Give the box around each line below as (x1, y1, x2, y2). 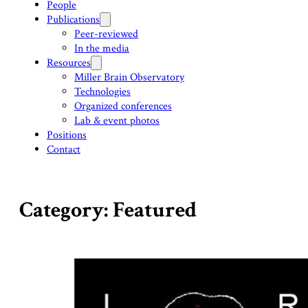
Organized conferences (74, 99, 172, 113)
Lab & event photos (74, 113, 159, 128)
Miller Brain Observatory (74, 70, 184, 85)
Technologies (74, 85, 131, 99)
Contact (47, 142, 80, 157)
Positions (47, 128, 87, 142)
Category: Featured (19, 196, 197, 225)
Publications (47, 12, 100, 27)
